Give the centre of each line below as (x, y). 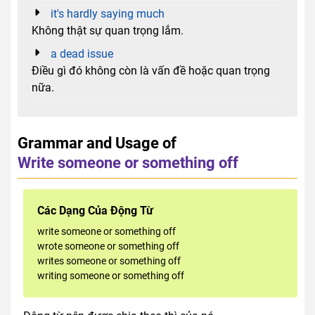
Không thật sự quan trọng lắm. (108, 31)
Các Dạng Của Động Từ (95, 211)
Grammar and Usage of (97, 143)
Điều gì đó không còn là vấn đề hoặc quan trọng (151, 71)
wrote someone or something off (108, 246)
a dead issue (82, 54)
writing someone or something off (111, 276)
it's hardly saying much (108, 14)
